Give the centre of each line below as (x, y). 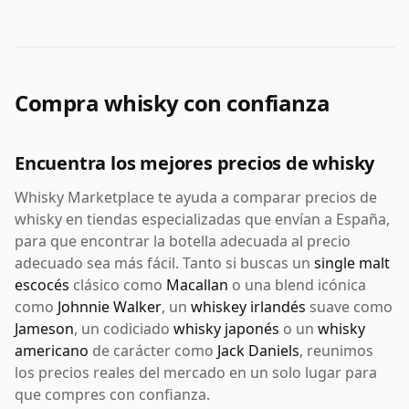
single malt (352, 263)
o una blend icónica (297, 285)
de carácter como (153, 351)
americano (52, 351)
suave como (349, 307)
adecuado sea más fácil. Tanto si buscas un (164, 263)
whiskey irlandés (248, 307)
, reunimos (336, 351)
